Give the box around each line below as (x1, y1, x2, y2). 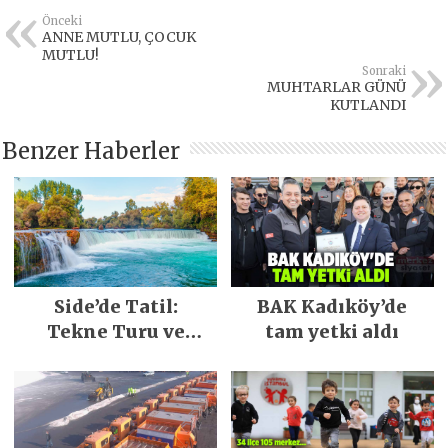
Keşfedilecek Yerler (22, 345, 210, 369)
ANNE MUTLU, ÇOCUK (42, 28, 197, 47)
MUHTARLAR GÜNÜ (266, 78, 406, 97)
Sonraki (361, 64, 406, 79)
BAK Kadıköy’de (257, 295, 408, 319)
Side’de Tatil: (53, 295, 178, 319)
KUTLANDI (329, 96, 406, 115)
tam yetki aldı (265, 320, 400, 344)
